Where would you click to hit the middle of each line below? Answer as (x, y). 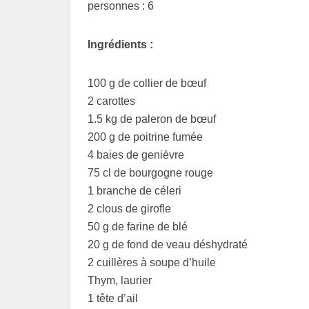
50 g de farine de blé (138, 227)
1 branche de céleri (134, 191)
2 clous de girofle (129, 209)
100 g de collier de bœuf (147, 83)
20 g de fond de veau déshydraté (168, 245)
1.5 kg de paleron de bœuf (152, 119)
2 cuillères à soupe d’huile (152, 263)
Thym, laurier (120, 281)
